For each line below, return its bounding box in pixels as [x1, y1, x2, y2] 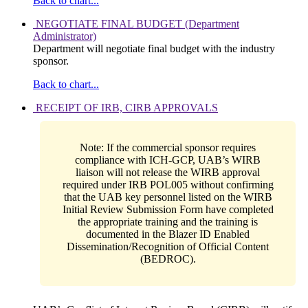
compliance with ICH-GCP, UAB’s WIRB [75, 154, 261, 166]
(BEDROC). [140, 253, 196, 265]
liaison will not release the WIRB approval [76, 166, 260, 179]
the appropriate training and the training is [78, 216, 258, 228]
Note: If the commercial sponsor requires [80, 142, 256, 154]
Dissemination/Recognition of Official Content [67, 241, 269, 253]
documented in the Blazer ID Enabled [86, 228, 250, 241]
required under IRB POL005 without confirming [62, 179, 274, 191]
